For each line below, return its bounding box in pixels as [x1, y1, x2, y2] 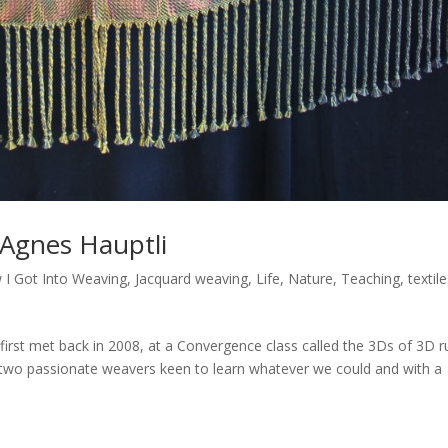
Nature [288, 268, 334, 288]
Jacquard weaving [135, 268, 249, 288]
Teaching [341, 268, 401, 288]
